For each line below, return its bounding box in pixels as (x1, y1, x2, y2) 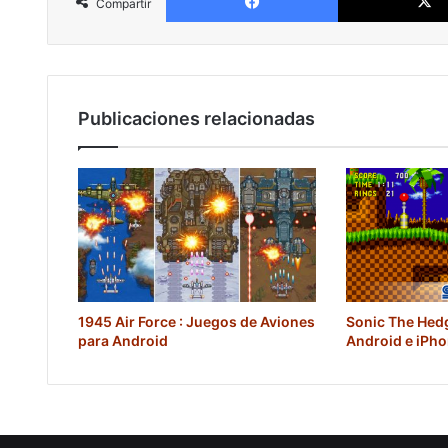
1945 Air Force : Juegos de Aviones (78, 313, 315, 331)
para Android (78, 332, 168, 350)
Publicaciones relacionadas (78, 108, 315, 129)
